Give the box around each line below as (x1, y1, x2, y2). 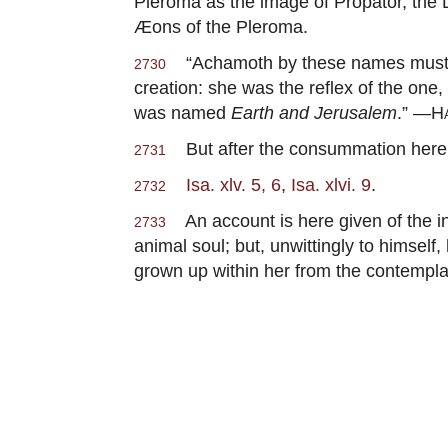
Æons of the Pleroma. (134, 16, 308, 38)
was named (134, 102, 231, 124)
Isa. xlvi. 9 (291, 174, 371, 196)
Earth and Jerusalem (231, 102, 397, 124)
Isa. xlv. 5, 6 (186, 174, 281, 196)
